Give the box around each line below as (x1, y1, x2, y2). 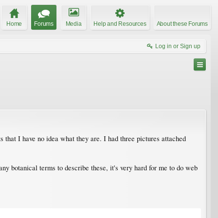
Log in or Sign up (155, 42, 200, 50)
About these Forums (156, 20, 208, 27)
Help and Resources (93, 20, 146, 27)
